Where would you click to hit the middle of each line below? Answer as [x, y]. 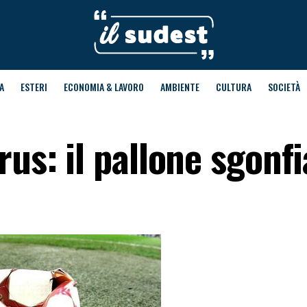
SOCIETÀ [284, 87]
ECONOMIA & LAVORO [103, 87]
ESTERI [34, 87]
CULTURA [233, 87]
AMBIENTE [180, 87]
